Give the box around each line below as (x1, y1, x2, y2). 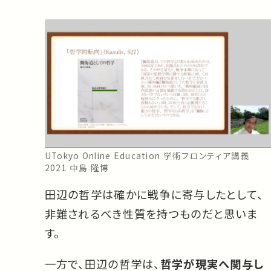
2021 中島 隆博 (44, 162, 109, 174)
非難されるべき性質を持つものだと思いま (44, 206, 258, 222)
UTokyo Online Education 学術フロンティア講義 (44, 149, 250, 162)
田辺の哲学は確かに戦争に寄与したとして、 (44, 186, 264, 203)
